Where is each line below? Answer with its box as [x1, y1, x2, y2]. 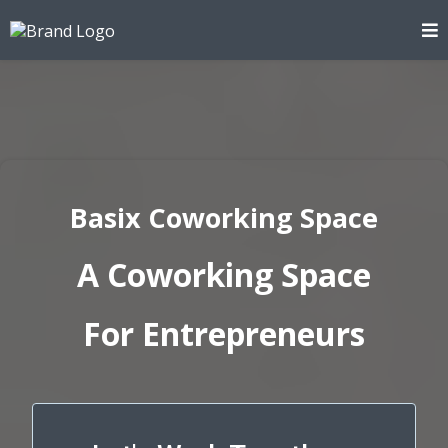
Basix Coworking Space [70, 199, 378, 236]
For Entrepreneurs [83, 312, 365, 355]
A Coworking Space [77, 253, 371, 296]
